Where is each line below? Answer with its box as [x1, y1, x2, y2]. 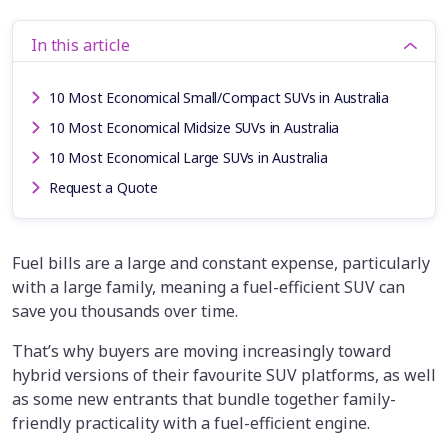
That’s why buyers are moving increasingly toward [12, 340, 391, 363]
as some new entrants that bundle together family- [12, 388, 396, 411]
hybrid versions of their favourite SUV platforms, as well [12, 364, 436, 387]
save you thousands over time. [12, 300, 238, 323]
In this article [31, 34, 130, 57]
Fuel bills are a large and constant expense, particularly [12, 252, 430, 275]
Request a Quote [49, 178, 158, 198]
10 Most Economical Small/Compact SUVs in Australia [49, 88, 389, 108]
